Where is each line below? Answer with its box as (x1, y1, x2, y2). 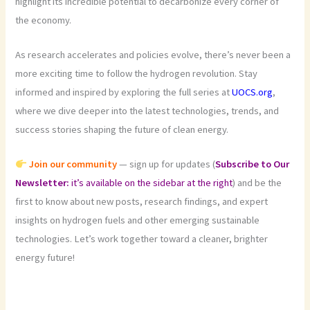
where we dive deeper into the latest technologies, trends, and (15, 104, 280, 118)
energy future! (15, 251, 75, 264)
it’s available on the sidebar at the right (71, 176, 233, 190)
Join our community (29, 158, 118, 171)
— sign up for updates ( (117, 158, 216, 171)
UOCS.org (232, 86, 273, 99)
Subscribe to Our (215, 158, 290, 171)
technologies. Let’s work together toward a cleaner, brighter (15, 232, 268, 246)
